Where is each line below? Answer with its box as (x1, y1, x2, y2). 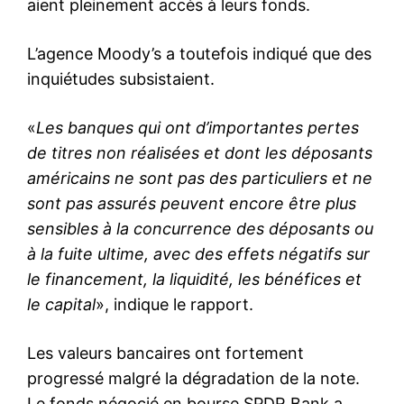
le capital (27, 294, 96, 314)
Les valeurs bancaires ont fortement (27, 343, 304, 363)
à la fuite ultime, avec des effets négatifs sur (27, 243, 370, 263)
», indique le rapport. (96, 294, 253, 314)
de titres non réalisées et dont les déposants (27, 142, 372, 162)
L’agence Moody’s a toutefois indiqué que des (27, 43, 372, 63)
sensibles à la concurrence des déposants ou (27, 218, 373, 238)
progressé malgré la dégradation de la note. (27, 368, 360, 388)
